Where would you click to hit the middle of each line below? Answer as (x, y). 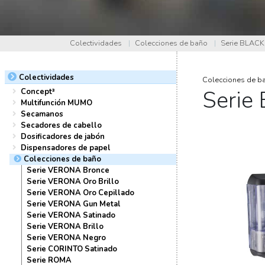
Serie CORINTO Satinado (72, 249)
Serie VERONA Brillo (65, 226)
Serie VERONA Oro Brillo (73, 181)
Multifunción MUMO (56, 103)
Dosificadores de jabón (63, 136)
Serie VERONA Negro (66, 237)
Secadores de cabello (61, 125)
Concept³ (38, 91)
